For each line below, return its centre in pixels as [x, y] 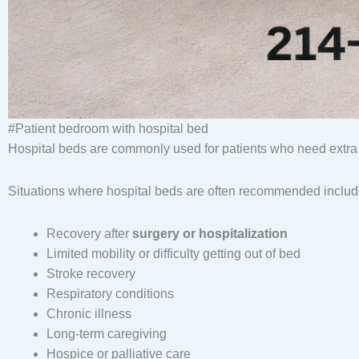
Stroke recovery [91, 274]
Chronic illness [89, 314]
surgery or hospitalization [210, 234]
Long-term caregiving [107, 334]
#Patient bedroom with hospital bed [108, 129]
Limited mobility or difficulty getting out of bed [173, 254]
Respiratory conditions [110, 294]
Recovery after [89, 234]
